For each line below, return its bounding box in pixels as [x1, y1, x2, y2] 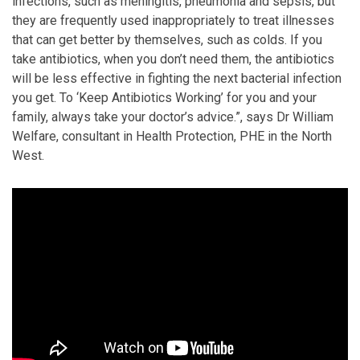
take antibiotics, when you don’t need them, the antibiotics [12, 51, 334, 67]
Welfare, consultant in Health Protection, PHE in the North [12, 129, 332, 144]
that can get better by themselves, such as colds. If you [12, 32, 322, 47]
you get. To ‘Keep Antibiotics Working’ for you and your [12, 90, 317, 105]
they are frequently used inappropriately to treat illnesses [12, 13, 334, 28]
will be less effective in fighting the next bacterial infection [12, 71, 342, 86]
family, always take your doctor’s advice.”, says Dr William [12, 109, 333, 125]
